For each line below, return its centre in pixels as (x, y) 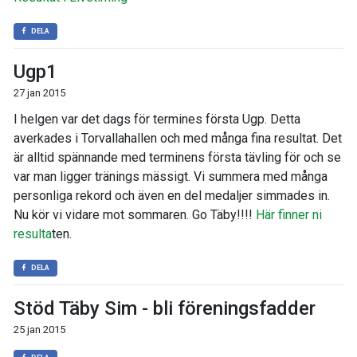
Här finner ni (289, 215)
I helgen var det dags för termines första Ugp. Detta (157, 119)
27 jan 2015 (39, 93)
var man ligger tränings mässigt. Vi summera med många (171, 177)
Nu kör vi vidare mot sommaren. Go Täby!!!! (135, 215)
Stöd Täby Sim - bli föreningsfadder (165, 308)
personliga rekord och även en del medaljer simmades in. (172, 196)
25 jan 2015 (39, 330)
